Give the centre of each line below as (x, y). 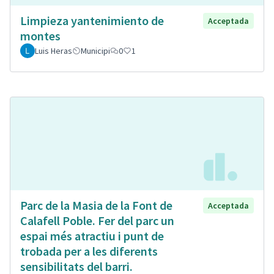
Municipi (95, 50)
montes (40, 35)
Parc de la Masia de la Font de (96, 206)
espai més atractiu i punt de (92, 236)
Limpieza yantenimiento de (92, 20)
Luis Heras (54, 50)
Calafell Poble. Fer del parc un (97, 221)
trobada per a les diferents (89, 251)
